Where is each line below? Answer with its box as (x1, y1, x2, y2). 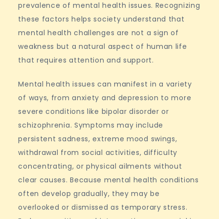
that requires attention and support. (18, 55, 154, 65)
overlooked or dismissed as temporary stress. (18, 202, 188, 212)
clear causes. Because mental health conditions (18, 175, 199, 185)
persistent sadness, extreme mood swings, (18, 134, 177, 144)
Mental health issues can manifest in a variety (18, 79, 192, 89)
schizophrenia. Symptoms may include (18, 120, 163, 130)
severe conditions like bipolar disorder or (18, 107, 169, 116)
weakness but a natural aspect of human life (18, 42, 187, 51)
